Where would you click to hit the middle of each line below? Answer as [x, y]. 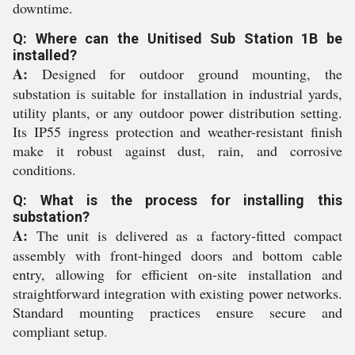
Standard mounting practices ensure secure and [177, 312]
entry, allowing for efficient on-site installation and [177, 274]
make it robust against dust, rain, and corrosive [177, 151]
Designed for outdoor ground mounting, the [185, 74]
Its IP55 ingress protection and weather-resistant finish [177, 132]
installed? [45, 55]
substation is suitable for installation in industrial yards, [177, 94]
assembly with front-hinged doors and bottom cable [177, 255]
